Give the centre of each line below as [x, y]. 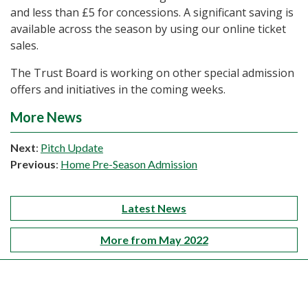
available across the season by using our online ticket [148, 29]
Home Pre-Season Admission [129, 164]
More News [46, 117]
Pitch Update [72, 148]
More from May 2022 [154, 240]
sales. [24, 46]
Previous [33, 164]
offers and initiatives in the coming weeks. [118, 90]
